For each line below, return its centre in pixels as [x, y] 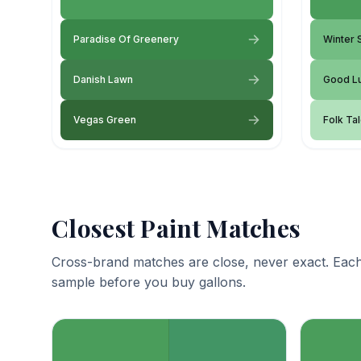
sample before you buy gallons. [149, 282]
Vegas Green [105, 119]
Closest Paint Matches [176, 228]
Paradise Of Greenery [126, 39]
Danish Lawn [103, 79]
